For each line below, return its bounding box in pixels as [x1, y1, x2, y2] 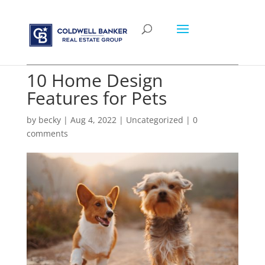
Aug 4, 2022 [70, 114, 117, 125]
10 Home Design [26, 68, 163, 92]
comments [26, 128, 68, 139]
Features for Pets [26, 86, 167, 110]
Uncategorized [125, 114, 183, 125]
